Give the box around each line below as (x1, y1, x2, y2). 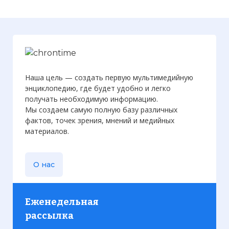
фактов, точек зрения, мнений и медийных (25, 115, 174, 125)
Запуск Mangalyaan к (110, 49, 200, 59)
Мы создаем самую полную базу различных (25, 104, 177, 114)
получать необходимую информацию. (25, 94, 158, 104)
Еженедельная (25, 196, 99, 208)
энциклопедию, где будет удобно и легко (25, 83, 171, 93)
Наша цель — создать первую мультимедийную (25, 72, 193, 82)
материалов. (25, 126, 69, 136)
